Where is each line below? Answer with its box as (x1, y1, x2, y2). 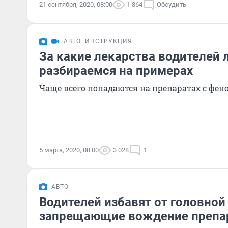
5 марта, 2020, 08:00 (39, 146, 99, 154)
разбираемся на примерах (39, 64, 193, 78)
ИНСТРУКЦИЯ (85, 38, 132, 45)
